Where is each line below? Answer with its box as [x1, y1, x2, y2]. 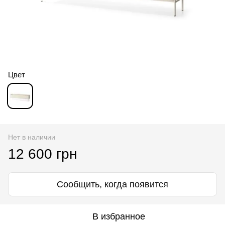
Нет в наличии [8, 133, 55, 141]
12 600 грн [8, 146, 77, 162]
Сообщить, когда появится [57, 179, 168, 189]
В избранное [92, 211, 145, 221]
